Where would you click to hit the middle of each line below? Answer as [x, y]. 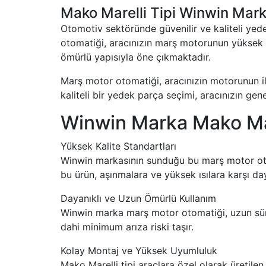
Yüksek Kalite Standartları [118, 146]
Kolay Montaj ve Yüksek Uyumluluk [139, 251]
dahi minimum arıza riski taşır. [127, 227]
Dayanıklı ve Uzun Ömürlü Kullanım [138, 198]
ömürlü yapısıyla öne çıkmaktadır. [136, 57]
